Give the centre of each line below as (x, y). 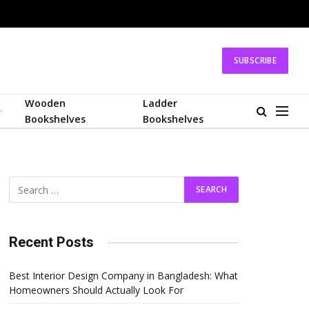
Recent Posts (51, 242)
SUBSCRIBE (255, 60)
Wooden (46, 103)
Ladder (160, 103)
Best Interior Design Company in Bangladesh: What (123, 276)
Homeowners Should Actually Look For (96, 290)
